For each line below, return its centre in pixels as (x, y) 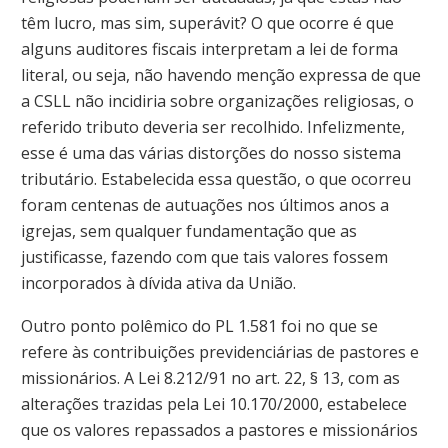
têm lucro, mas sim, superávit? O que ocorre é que (207, 22)
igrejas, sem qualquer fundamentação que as (189, 230)
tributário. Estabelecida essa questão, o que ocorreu (216, 178)
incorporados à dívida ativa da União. (158, 282)
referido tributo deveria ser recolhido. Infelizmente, (213, 126)
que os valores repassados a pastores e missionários (219, 430)
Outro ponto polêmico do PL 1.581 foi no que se (199, 326)
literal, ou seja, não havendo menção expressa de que (221, 74)
